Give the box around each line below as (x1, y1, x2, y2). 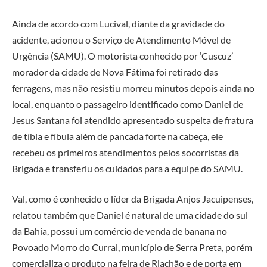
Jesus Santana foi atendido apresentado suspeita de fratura (12, 114, 253, 126)
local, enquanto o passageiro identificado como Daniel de (12, 98, 243, 110)
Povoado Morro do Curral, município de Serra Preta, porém (12, 241, 252, 253)
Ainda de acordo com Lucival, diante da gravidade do (12, 17, 225, 29)
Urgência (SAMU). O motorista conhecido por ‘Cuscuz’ (12, 49, 233, 61)
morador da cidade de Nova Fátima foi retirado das (12, 66, 218, 77)
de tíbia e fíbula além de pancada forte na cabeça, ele (12, 130, 223, 142)
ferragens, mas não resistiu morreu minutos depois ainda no (12, 82, 254, 94)
